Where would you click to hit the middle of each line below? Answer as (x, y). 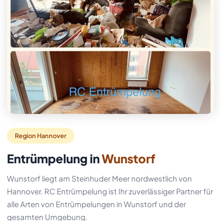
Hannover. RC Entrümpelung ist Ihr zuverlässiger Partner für (110, 191)
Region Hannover (41, 136)
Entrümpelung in (54, 158)
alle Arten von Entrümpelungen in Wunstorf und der (96, 204)
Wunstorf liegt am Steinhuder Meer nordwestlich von (99, 178)
